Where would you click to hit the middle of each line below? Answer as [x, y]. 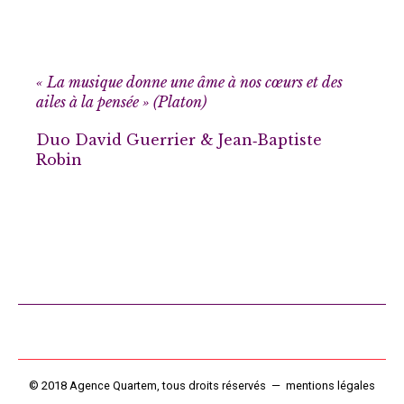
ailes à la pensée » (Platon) [121, 102]
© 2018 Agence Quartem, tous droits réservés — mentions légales [202, 386]
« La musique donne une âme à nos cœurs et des [189, 83]
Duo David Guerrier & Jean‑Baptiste [179, 140]
